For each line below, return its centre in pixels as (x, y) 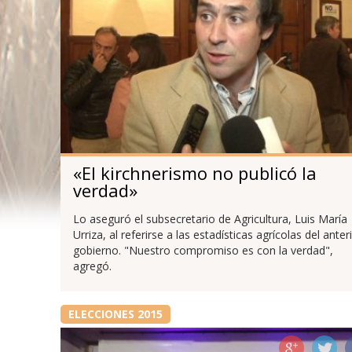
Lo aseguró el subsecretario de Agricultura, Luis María (210, 219)
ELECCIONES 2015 (115, 314)
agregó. (92, 266)
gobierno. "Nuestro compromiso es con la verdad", (203, 251)
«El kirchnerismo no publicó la (194, 172)
